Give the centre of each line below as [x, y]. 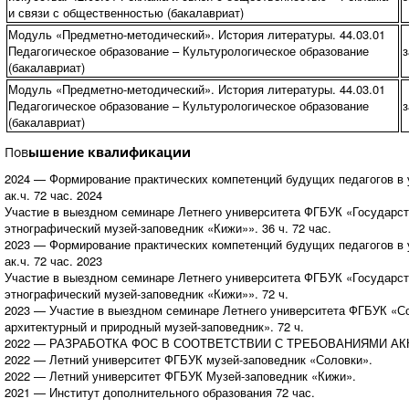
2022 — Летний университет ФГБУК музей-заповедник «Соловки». [188, 359]
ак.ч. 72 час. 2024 [53, 195]
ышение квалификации [109, 152]
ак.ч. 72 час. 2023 [53, 261]
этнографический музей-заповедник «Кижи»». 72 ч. [146, 294]
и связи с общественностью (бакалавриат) [126, 12]
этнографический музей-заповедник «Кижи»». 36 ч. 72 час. [168, 228]
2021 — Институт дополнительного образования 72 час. [159, 392]
